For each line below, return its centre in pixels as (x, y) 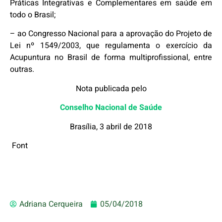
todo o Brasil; (33, 15)
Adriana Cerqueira (51, 204)
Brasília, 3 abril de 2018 (111, 127)
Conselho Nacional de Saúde (111, 108)
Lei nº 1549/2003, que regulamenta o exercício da (111, 46)
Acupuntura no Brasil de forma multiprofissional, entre (111, 58)
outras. (22, 70)
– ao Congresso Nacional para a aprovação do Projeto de (111, 34)
